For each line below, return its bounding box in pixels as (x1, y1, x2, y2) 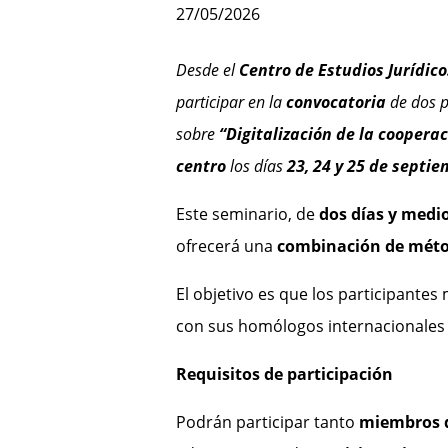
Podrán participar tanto (175, 411, 359, 434)
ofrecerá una (175, 235, 277, 258)
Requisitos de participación (175, 363, 393, 386)
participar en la (175, 91, 286, 114)
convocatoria (285, 91, 386, 114)
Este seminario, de (175, 203, 319, 226)
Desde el (175, 59, 239, 82)
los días (225, 155, 287, 178)
